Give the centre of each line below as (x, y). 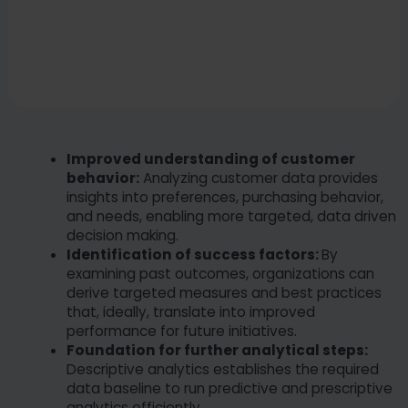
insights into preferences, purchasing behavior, (225, 197)
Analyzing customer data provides (259, 178)
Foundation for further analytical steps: (217, 350)
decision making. (122, 235)
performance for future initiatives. (182, 331)
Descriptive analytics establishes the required (223, 369)
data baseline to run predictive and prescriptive (229, 388)
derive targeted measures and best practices (224, 292)
